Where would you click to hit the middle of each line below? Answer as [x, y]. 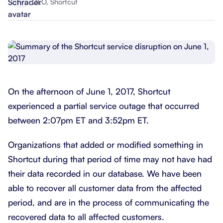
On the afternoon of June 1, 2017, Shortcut [89, 91]
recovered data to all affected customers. [86, 217]
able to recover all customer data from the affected [105, 188]
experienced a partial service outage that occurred [104, 106]
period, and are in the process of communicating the [109, 202]
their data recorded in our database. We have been [105, 173]
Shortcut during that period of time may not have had [110, 159]
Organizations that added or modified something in [106, 144]
